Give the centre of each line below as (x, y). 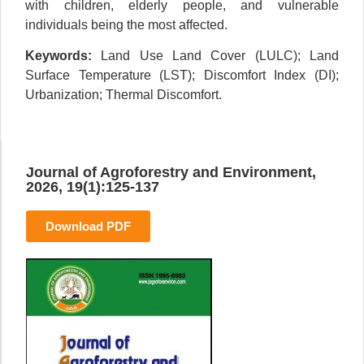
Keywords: (58, 55)
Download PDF (88, 227)
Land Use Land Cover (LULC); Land (215, 55)
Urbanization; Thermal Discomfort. (123, 94)
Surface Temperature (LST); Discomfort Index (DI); (182, 75)
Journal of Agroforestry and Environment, (171, 173)
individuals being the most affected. (126, 24)
